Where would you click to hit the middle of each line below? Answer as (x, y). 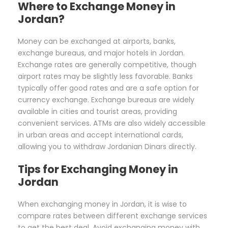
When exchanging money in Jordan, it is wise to (102, 204)
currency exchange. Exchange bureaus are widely (106, 100)
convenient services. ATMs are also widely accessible (112, 123)
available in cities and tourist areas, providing (97, 112)
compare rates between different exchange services (112, 216)
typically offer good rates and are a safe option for (108, 88)
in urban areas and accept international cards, (101, 135)
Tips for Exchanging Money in (98, 169)
